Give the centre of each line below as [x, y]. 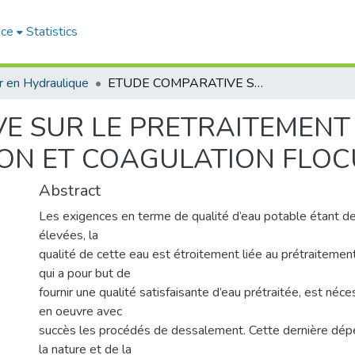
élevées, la [69, 235]
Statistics [52, 32]
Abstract [70, 191]
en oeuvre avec [80, 311]
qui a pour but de [85, 273]
